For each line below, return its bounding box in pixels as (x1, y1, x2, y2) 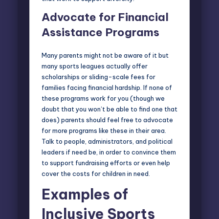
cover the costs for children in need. (42, 169, 150, 177)
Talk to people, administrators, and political (42, 137, 173, 145)
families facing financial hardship (42, 83, 140, 91)
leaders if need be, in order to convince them (42, 148, 176, 156)
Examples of (42, 185, 128, 203)
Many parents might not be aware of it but (42, 51, 169, 59)
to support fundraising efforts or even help (42, 158, 170, 167)
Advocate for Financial (42, 10, 169, 24)
